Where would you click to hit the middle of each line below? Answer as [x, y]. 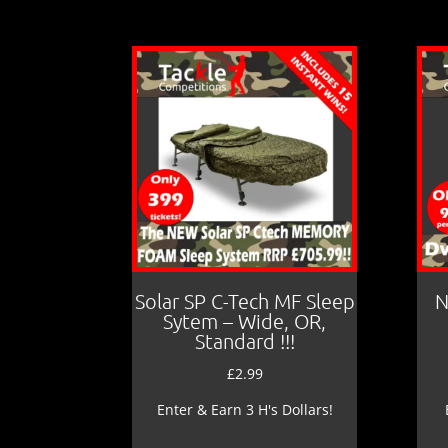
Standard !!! [244, 340]
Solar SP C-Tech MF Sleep [244, 300]
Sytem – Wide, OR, [245, 320]
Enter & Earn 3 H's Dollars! [244, 409]
